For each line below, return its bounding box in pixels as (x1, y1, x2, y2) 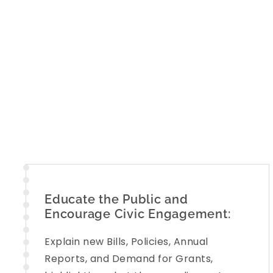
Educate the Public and (44, 191, 188, 207)
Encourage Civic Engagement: (44, 206, 231, 221)
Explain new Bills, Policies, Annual (44, 234, 208, 249)
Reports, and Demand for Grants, (44, 251, 213, 266)
